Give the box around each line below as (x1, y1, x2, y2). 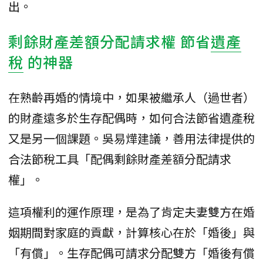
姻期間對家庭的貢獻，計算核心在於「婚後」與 (8, 223, 255, 241)
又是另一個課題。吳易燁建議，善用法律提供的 (8, 129, 255, 147)
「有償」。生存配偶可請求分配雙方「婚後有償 (8, 244, 255, 261)
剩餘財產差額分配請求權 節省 (8, 30, 211, 52)
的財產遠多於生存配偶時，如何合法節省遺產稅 (8, 109, 255, 126)
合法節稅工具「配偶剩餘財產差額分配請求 (8, 150, 231, 167)
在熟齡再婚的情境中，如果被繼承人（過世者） (8, 88, 255, 106)
